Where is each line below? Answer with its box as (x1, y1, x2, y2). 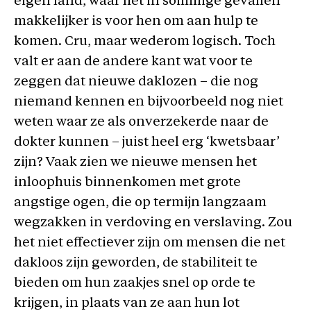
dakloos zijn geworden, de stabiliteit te (14, 256, 258, 270)
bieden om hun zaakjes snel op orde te (14, 276, 255, 290)
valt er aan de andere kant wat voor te (14, 55, 253, 69)
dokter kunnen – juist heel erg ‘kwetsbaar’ (14, 135, 280, 149)
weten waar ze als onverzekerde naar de (14, 115, 269, 129)
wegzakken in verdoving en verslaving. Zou (14, 216, 292, 230)
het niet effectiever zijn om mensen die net (14, 236, 285, 250)
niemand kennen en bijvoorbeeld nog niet (14, 95, 283, 109)
